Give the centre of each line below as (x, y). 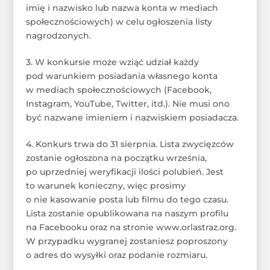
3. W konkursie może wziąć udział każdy (112, 62)
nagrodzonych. (58, 35)
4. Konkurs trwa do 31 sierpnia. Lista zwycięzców (130, 144)
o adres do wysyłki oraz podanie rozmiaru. (116, 255)
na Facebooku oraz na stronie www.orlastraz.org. (131, 227)
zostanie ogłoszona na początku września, (116, 158)
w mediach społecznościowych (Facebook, (118, 89)
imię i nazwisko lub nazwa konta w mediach (122, 8)
